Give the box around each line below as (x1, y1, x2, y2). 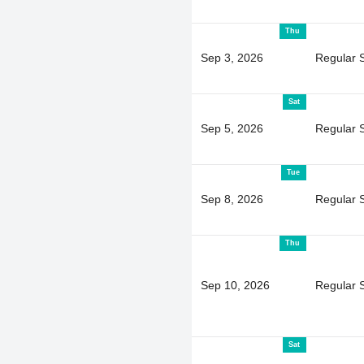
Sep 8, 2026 (200, 192, 263, 206)
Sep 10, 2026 (200, 278, 270, 292)
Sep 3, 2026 (200, 50, 263, 64)
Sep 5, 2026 (200, 121, 263, 135)
